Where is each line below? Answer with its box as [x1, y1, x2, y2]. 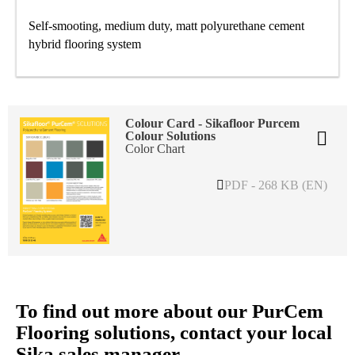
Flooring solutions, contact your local [16, 322, 332, 344]
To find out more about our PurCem [16, 300, 323, 323]
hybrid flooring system [29, 36, 141, 51]
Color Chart [125, 141, 185, 155]
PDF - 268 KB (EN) [224, 177, 327, 192]
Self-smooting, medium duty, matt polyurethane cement [29, 18, 304, 32]
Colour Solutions [125, 128, 216, 143]
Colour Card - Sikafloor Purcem [125, 116, 300, 130]
